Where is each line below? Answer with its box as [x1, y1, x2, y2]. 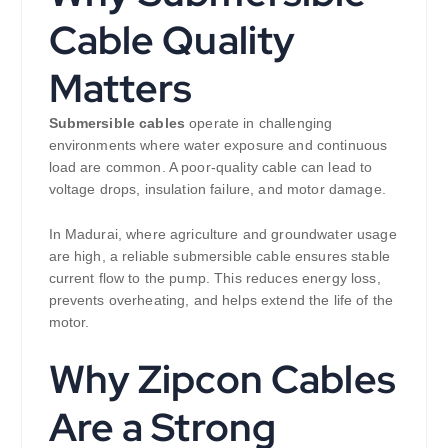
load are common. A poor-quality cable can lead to [48, 158, 373, 175]
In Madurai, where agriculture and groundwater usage [48, 225, 397, 242]
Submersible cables [48, 114, 190, 131]
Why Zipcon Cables [48, 353, 396, 406]
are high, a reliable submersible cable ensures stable [48, 247, 390, 264]
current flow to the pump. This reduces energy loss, [48, 269, 381, 286]
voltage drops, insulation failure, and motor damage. [48, 180, 386, 197]
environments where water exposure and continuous [48, 136, 388, 153]
